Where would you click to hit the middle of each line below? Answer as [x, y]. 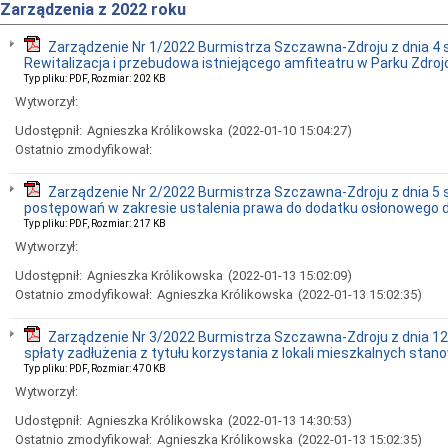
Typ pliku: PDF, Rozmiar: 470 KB [95, 368]
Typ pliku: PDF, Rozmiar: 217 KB [95, 223]
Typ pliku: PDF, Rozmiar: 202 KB [95, 78]
